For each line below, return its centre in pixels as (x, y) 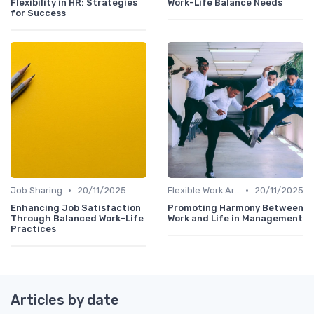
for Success (38, 13)
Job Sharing (36, 191)
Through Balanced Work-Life (77, 219)
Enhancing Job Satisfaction (76, 208)
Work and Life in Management (235, 219)
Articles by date (65, 300)
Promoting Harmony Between (235, 208)
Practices (33, 229)
